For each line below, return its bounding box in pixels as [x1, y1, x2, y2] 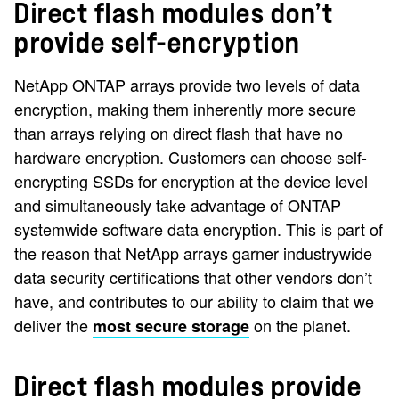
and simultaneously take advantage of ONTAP [14, 192, 341, 216]
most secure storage [93, 313, 249, 338]
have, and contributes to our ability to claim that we [14, 289, 374, 313]
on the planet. [249, 313, 351, 337]
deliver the [14, 313, 93, 337]
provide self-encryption [14, 29, 301, 57]
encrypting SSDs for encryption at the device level [14, 168, 368, 192]
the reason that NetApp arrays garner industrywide [14, 240, 372, 265]
